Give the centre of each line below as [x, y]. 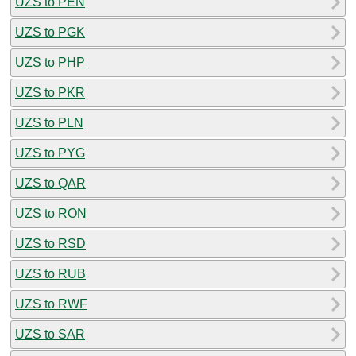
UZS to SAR [50, 334]
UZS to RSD [50, 243]
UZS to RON [51, 213]
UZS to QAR [50, 183]
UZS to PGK [50, 32]
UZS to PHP [50, 62]
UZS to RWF [51, 304]
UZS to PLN [49, 122]
